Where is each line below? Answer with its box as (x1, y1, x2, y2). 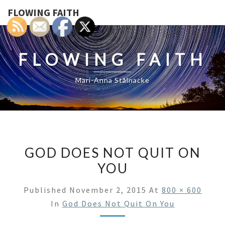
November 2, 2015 (69, 185, 147, 195)
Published (23, 185, 69, 195)
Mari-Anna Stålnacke (75, 75, 150, 84)
